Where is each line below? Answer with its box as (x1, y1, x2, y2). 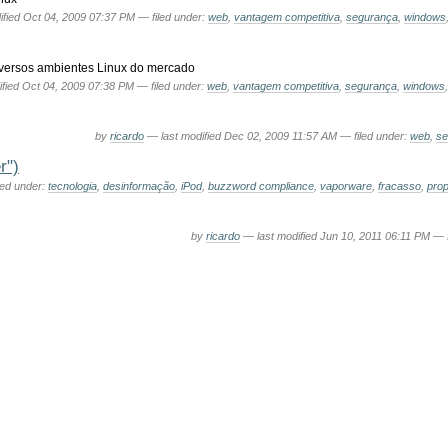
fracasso (377, 179, 421, 192)
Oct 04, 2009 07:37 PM (22, 11, 138, 24)
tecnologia (47, 179, 97, 192)
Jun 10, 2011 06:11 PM (319, 229, 433, 242)
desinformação (102, 179, 175, 192)
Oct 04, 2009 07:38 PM (21, 79, 137, 92)
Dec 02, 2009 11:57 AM (223, 129, 340, 142)
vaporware (319, 179, 372, 192)
